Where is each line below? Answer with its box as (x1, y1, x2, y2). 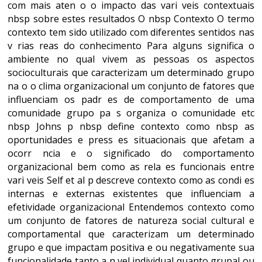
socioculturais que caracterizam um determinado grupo (8, 66, 254, 79)
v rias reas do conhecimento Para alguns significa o (8, 39, 254, 52)
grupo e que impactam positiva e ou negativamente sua (8, 241, 254, 254)
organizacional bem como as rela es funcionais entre (8, 160, 254, 173)
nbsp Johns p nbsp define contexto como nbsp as (8, 120, 254, 133)
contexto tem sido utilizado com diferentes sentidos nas (8, 26, 254, 39)
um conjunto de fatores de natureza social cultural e (8, 214, 254, 227)
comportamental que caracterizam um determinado (8, 227, 254, 240)
